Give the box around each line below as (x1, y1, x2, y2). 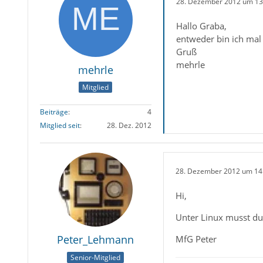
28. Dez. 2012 (106, 120, 151, 131)
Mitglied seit (39, 120, 80, 131)
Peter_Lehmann (57, 232, 134, 247)
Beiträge (39, 107, 68, 117)
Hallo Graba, (176, 20, 227, 32)
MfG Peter (175, 233, 217, 245)
